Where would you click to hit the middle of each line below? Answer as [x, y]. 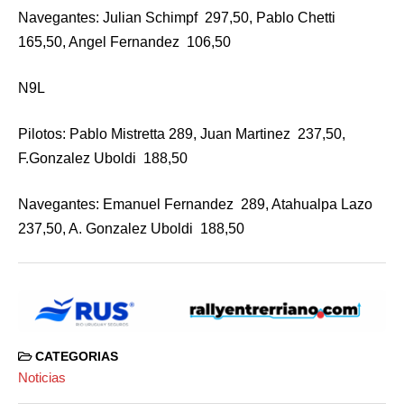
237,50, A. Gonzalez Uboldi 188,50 [131, 228]
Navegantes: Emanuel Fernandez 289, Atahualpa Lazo [197, 204]
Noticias [42, 378]
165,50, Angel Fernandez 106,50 [124, 41]
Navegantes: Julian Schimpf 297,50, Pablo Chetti [179, 17]
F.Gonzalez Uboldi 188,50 [103, 158]
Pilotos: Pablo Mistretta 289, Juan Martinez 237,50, [182, 133]
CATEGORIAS [75, 356]
